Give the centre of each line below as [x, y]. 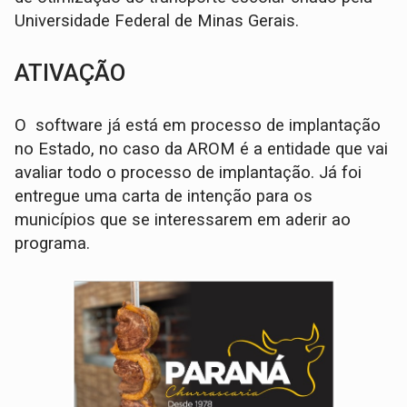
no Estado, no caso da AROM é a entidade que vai [202, 149]
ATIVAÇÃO [70, 73]
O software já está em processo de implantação [198, 126]
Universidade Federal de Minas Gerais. [157, 21]
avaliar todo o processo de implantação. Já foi [189, 173]
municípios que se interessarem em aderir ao [183, 220]
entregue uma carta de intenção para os [164, 197]
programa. [53, 244]
